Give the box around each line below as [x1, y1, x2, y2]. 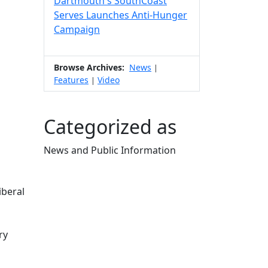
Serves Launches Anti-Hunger [54, 8, 187, 22]
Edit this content [43, 157, 117, 170]
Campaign [54, 23, 100, 36]
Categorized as [44, 114, 176, 139]
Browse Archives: [54, 62, 124, 73]
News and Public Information [44, 144, 176, 157]
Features [54, 74, 89, 86]
